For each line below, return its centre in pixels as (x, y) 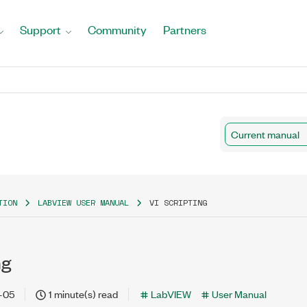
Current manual (265, 134)
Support (40, 29)
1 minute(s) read (83, 294)
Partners (185, 29)
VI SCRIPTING (178, 202)
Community (117, 29)
